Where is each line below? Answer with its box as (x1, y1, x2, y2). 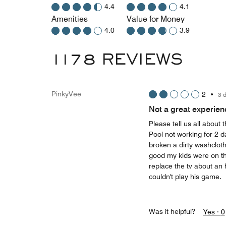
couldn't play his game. (148, 173, 221, 181)
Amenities (51, 14, 88, 24)
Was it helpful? (148, 207, 195, 215)
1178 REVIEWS (51, 53, 183, 68)
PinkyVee (51, 90, 81, 98)
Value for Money (127, 14, 185, 24)
